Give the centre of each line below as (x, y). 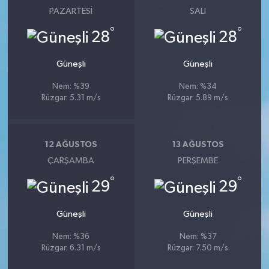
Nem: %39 (71, 87)
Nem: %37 (198, 237)
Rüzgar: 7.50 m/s (198, 248)
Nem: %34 (198, 87)
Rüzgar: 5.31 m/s (71, 98)
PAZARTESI (71, 11)
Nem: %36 (71, 237)
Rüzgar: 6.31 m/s (71, 248)
